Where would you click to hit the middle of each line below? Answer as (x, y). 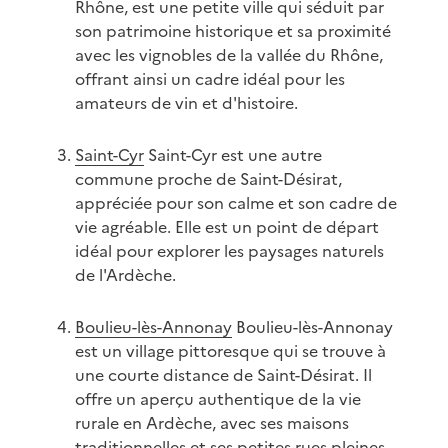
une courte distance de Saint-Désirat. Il (223, 375)
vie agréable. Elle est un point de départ (226, 227)
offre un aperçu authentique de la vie (217, 399)
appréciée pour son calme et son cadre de (235, 203)
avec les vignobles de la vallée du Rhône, (228, 55)
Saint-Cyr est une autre (232, 155)
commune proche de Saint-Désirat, (208, 179)
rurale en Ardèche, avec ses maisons (211, 423)
